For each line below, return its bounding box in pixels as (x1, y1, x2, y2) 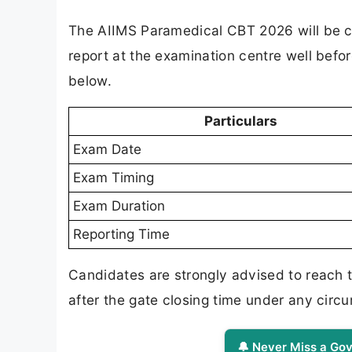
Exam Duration (73, 197, 165, 214)
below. (68, 71, 112, 89)
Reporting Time (73, 225, 170, 242)
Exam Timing (73, 169, 154, 185)
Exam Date (73, 141, 141, 157)
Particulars (203, 112, 277, 129)
